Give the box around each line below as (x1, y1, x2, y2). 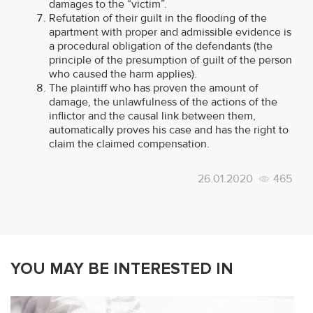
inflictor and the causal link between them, (49, 109, 256, 123)
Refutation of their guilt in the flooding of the (49, 11, 267, 25)
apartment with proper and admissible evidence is (49, 25, 291, 39)
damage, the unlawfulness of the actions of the (49, 95, 277, 109)
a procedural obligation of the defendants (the (49, 39, 272, 53)
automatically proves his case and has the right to (49, 123, 289, 137)
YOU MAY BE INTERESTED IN (10, 259, 233, 279)
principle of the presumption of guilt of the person (49, 53, 292, 67)
